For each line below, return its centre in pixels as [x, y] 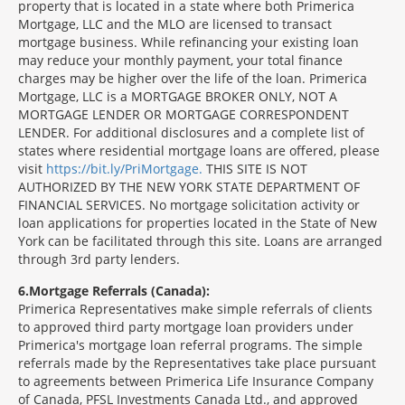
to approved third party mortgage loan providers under [186, 327]
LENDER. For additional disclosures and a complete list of [191, 132]
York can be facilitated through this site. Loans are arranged [200, 241]
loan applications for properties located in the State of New [198, 223]
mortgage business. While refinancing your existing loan [188, 42]
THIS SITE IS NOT [255, 169]
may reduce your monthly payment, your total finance [180, 60]
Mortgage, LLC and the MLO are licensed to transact [175, 24]
